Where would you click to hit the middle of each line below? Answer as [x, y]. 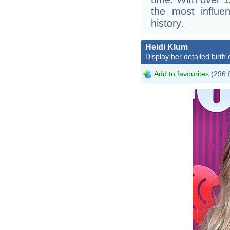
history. [167, 23]
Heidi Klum [167, 47]
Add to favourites [181, 74]
